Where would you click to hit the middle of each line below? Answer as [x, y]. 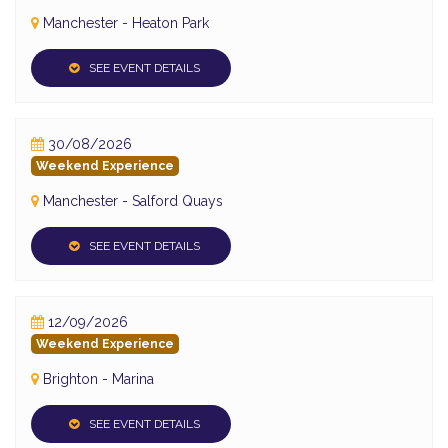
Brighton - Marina [98, 378]
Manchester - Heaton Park [126, 22]
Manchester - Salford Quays [133, 200]
